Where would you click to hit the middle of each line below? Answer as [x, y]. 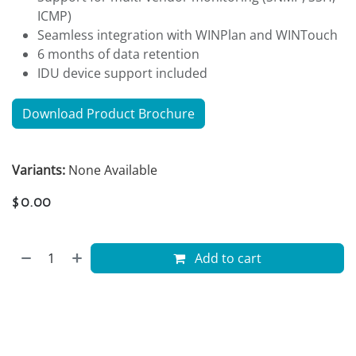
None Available [113, 170]
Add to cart [227, 258]
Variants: [40, 170]
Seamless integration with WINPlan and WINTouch [188, 35]
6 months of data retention [118, 54]
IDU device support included [122, 73]
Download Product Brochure [108, 113]
